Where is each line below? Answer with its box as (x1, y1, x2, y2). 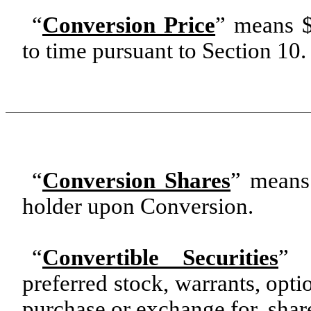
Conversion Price (42, 12, 216, 38)
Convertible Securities (42, 244, 278, 270)
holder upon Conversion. (22, 193, 253, 219)
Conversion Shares (42, 167, 231, 193)
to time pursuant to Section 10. (22, 38, 306, 64)
